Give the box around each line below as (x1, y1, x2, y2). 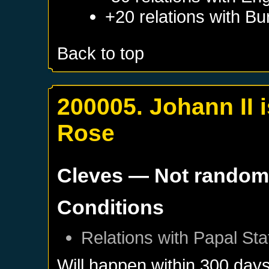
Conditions (57, 195, 165, 219)
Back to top (57, 43, 145, 63)
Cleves (57, 163, 124, 187)
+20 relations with (105, 6, 246, 26)
